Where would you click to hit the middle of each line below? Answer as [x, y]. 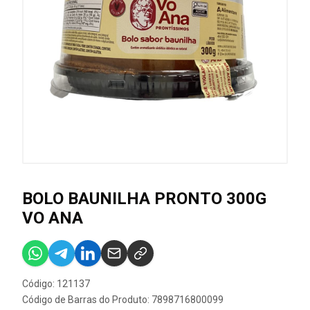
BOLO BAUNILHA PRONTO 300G [144, 199]
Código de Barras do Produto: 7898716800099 [123, 300]
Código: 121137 [56, 284]
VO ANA [53, 218]
